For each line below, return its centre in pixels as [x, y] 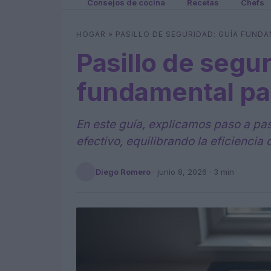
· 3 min [220, 171]
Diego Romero [123, 171]
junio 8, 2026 [182, 171]
